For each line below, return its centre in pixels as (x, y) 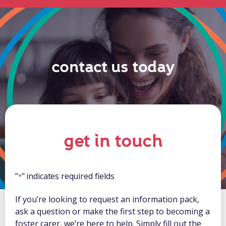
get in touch (113, 142)
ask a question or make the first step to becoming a (112, 212)
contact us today (113, 67)
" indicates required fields (68, 176)
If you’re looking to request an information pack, (107, 200)
